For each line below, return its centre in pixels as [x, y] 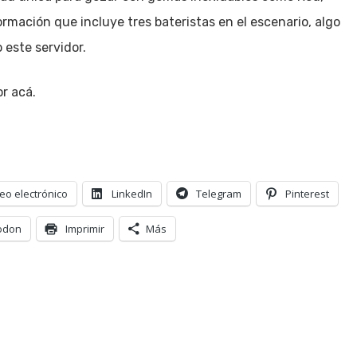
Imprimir [85, 229]
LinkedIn [132, 194]
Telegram [219, 194]
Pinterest [307, 194]
